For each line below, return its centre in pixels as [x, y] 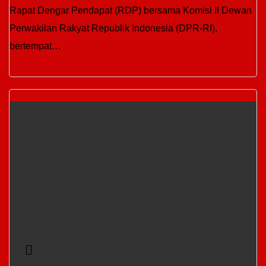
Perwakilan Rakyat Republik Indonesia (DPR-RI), [113, 28]
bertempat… [35, 46]
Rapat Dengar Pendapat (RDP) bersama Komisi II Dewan [131, 10]
